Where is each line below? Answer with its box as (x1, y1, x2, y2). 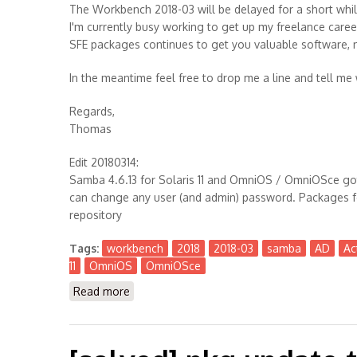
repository (69, 208, 122, 222)
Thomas (69, 122, 112, 135)
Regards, (69, 104, 115, 118)
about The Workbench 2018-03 (130, 284, 288, 298)
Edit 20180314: (69, 155, 139, 169)
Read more (73, 284, 130, 298)
